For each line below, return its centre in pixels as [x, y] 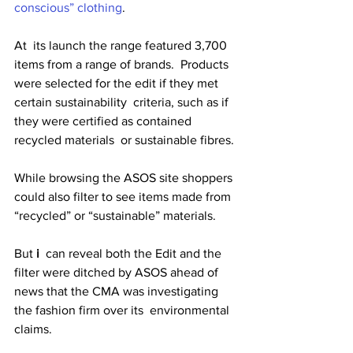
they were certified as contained [104, 121]
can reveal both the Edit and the [132, 253]
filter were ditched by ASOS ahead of [119, 272]
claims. [35, 329]
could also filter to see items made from [124, 197]
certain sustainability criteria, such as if [123, 102]
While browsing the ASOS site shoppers [125, 178]
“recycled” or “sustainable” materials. [117, 216]
